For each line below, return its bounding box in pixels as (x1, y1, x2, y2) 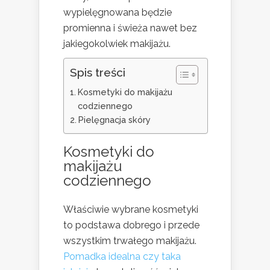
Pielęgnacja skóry (78, 115, 151, 125)
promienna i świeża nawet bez (63, 22, 197, 34)
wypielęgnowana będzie (63, 7, 172, 19)
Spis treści (70, 66, 125, 80)
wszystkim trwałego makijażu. (63, 235, 196, 247)
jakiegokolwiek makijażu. (63, 38, 171, 50)
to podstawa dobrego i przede (63, 219, 199, 231)
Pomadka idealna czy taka (63, 251, 181, 263)
